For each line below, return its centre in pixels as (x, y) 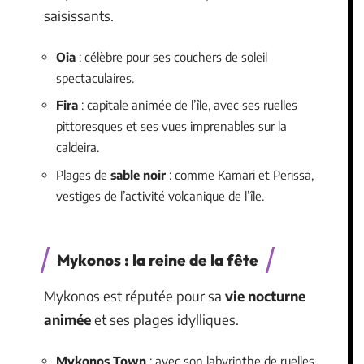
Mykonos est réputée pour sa (134, 296)
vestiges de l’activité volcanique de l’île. (160, 195)
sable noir (138, 174)
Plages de (83, 174)
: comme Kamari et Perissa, (240, 174)
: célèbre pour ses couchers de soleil (171, 56)
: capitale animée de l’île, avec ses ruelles (188, 105)
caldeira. (78, 147)
